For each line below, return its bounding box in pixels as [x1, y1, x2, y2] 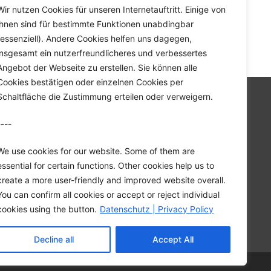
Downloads [192, 148, 247, 160]
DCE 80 [64, 39, 100, 51]
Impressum [194, 193, 247, 206]
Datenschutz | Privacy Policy [100, 204, 214, 214]
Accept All [152, 234, 194, 244]
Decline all [34, 234, 74, 244]
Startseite [199, 102, 247, 115]
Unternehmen [180, 117, 247, 130]
